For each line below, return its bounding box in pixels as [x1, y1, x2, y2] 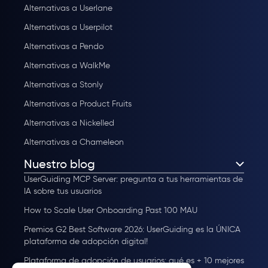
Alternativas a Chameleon [24, 137, 124, 148]
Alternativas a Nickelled [24, 118, 114, 129]
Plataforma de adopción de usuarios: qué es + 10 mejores [24, 255, 244, 266]
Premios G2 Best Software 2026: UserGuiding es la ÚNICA [24, 224, 240, 235]
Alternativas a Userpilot [24, 22, 112, 33]
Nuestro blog [24, 157, 95, 172]
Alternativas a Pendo [24, 41, 103, 52]
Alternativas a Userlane [24, 3, 112, 14]
